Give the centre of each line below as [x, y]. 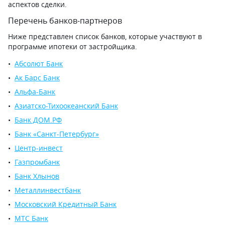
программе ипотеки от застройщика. [73, 46]
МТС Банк [31, 218]
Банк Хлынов [37, 176]
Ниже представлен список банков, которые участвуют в [105, 36]
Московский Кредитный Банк [66, 204]
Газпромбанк [37, 162]
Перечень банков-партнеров [65, 21]
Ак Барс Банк [37, 78]
